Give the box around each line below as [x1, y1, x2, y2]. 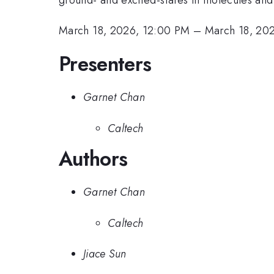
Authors [59, 144, 128, 173]
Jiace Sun [83, 246, 127, 262]
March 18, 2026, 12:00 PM [59, 23, 190, 39]
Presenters [59, 49, 152, 78]
